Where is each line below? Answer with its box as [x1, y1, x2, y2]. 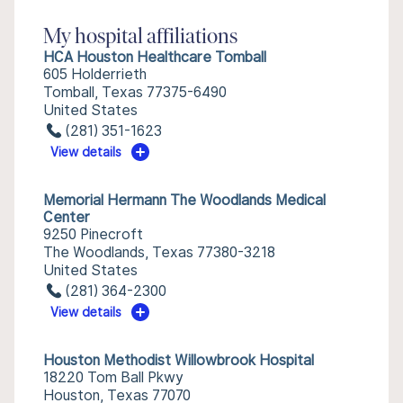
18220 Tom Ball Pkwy [43, 369, 184, 386]
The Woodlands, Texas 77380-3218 [43, 244, 275, 261]
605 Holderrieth [43, 66, 147, 83]
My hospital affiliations [43, 27, 237, 49]
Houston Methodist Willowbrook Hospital [43, 352, 314, 369]
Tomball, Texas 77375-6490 [43, 84, 227, 101]
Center [43, 209, 90, 226]
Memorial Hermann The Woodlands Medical [43, 192, 326, 209]
